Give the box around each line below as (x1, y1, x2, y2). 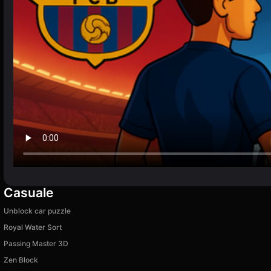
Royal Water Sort (4, 222, 62, 232)
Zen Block (4, 255, 38, 264)
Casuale (4, 184, 53, 200)
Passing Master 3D (4, 238, 68, 248)
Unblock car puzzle (4, 206, 71, 215)
